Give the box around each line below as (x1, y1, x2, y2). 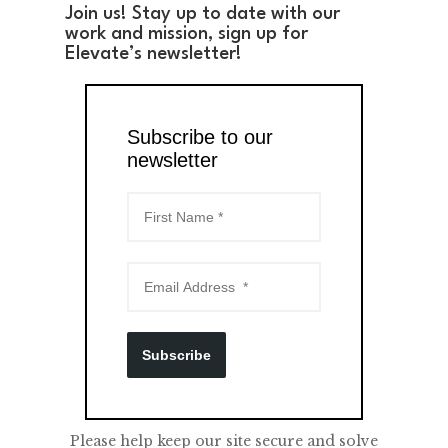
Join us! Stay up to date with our (64, 5, 340, 24)
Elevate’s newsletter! (64, 45, 242, 64)
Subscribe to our (126, 125, 273, 148)
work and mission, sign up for (64, 25, 308, 44)
